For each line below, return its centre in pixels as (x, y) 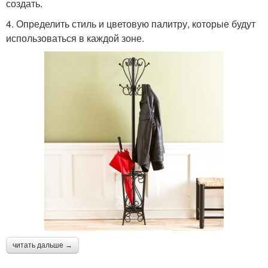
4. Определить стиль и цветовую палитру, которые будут (131, 23)
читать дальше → (42, 245)
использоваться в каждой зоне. (75, 38)
